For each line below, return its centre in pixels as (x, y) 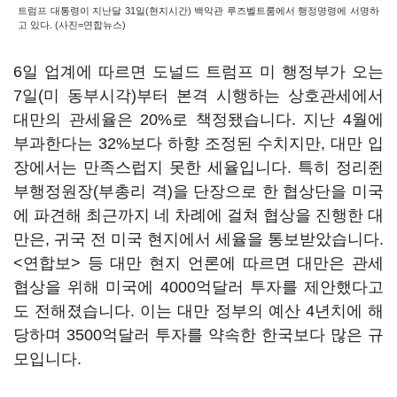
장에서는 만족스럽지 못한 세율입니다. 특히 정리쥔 (198, 167)
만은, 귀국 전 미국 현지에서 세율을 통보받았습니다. (198, 239)
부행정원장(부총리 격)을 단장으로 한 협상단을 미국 (198, 191)
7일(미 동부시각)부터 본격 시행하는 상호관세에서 (198, 96)
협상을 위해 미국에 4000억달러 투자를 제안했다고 (198, 287)
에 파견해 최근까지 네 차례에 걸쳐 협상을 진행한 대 (198, 215)
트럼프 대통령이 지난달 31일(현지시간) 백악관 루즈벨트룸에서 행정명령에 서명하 (198, 11)
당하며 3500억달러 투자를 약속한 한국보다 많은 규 (198, 335)
